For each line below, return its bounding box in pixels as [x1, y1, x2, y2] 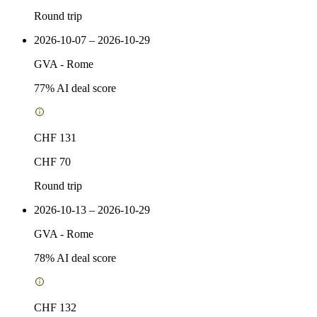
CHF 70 [34, 155, 71, 168]
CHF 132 [34, 301, 76, 313]
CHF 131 [34, 131, 76, 144]
